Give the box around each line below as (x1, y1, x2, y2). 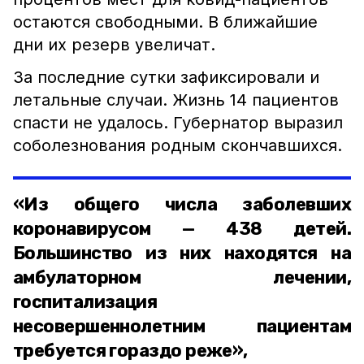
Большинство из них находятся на (13, 242, 351, 264)
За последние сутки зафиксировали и (13, 67, 319, 87)
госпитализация (13, 291, 158, 313)
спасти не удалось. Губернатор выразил (13, 113, 343, 132)
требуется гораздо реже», (13, 340, 248, 362)
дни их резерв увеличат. (13, 35, 215, 54)
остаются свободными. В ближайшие (13, 12, 318, 32)
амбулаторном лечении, (13, 266, 351, 288)
